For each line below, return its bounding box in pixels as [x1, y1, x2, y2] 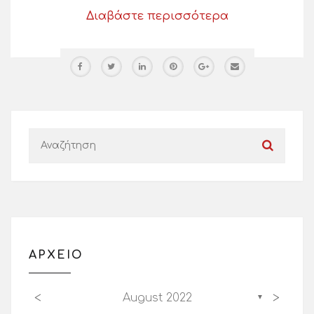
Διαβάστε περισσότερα [86, 9, 228, 22]
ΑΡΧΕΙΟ [29, 248, 83, 261]
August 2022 [122, 291, 192, 304]
